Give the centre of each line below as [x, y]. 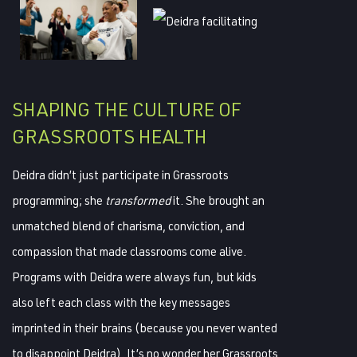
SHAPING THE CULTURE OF [127, 109]
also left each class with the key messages [121, 302]
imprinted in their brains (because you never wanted [145, 328]
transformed [138, 200]
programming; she [59, 200]
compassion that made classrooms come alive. [129, 251]
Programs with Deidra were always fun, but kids [134, 277]
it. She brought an [218, 200]
